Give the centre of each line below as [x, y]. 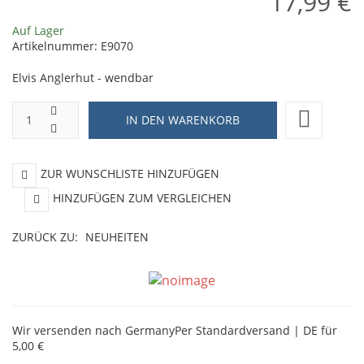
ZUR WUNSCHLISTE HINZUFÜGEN [130, 174]
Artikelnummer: [56, 45]
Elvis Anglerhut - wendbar [83, 77]
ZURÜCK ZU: [47, 237]
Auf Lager [38, 30]
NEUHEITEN [117, 237]
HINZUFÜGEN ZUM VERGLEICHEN [142, 198]
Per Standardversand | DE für [256, 330]
